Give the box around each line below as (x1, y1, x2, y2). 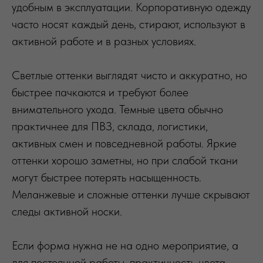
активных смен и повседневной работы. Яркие (12, 136, 237, 150)
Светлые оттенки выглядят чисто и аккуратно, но (12, 68, 247, 82)
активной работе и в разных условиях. (12, 33, 196, 48)
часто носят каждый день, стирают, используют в (12, 16, 245, 31)
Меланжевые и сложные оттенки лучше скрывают (12, 187, 250, 201)
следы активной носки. (12, 204, 122, 218)
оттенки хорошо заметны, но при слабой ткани (12, 153, 238, 167)
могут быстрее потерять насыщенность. (12, 170, 201, 184)
